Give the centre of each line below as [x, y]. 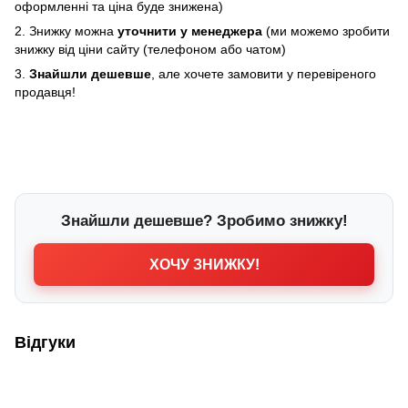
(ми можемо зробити [328, 31]
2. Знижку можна [66, 31]
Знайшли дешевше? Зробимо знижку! [204, 220]
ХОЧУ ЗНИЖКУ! [204, 264]
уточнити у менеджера [192, 31]
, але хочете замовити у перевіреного [264, 73]
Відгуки [45, 342]
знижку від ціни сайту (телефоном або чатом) [150, 49]
